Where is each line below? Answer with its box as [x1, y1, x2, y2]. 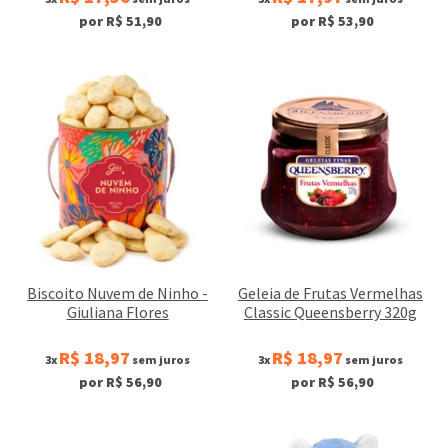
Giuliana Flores [66, 301, 169, 322]
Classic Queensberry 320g [243, 301, 417, 322]
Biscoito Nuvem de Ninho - [27, 282, 209, 303]
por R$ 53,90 [291, 12, 375, 31]
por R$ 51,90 [78, 12, 162, 31]
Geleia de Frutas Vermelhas [237, 282, 423, 303]
